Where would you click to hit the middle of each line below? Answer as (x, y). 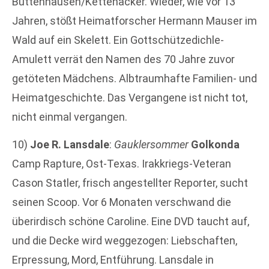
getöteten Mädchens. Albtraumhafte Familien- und (134, 78)
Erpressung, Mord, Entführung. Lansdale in (113, 260)
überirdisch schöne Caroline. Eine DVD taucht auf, (131, 222)
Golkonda (215, 145)
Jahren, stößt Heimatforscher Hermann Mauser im (134, 20)
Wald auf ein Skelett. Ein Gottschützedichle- (118, 40)
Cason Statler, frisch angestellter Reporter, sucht (130, 183)
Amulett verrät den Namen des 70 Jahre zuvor (123, 59)
